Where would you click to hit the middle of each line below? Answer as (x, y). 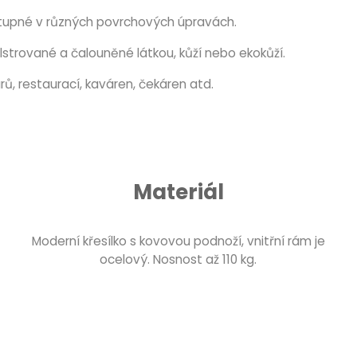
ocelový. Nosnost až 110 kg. (178, 259)
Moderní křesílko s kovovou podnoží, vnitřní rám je (178, 241)
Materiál (178, 192)
